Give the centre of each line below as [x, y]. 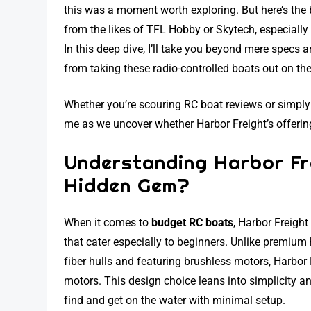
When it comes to [108, 223]
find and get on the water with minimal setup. [175, 301]
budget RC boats [193, 223]
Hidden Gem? [127, 185]
